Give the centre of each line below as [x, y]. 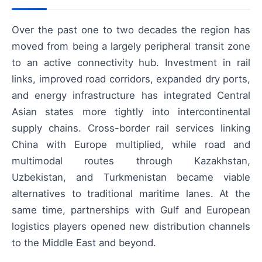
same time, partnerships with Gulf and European [131, 210]
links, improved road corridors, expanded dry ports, [131, 79]
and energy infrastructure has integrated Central [131, 95]
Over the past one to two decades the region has [131, 30]
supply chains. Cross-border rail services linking [131, 128]
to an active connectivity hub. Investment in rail [131, 63]
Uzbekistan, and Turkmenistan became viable [131, 177]
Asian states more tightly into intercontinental [131, 112]
